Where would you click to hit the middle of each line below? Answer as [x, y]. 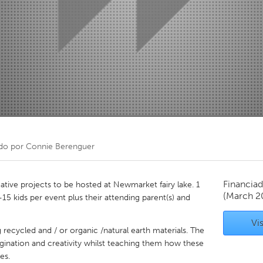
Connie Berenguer [60, 146]
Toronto [92, 23]
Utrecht [91, 128]
